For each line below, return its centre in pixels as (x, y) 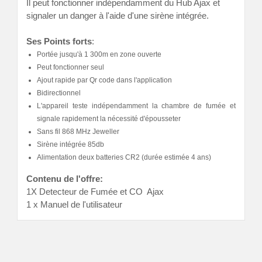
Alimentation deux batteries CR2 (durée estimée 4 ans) (124, 157)
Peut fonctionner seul (70, 67)
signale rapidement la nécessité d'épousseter (109, 118)
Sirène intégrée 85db (70, 144)
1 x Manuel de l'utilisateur (74, 204)
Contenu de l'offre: (65, 178)
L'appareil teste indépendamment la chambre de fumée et (136, 106)
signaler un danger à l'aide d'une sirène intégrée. (118, 15)
